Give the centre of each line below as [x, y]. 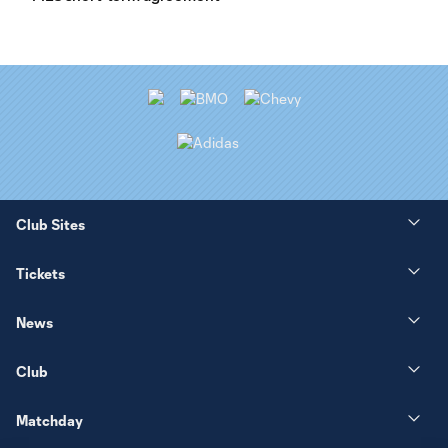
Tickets [40, 273]
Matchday [49, 420]
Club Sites [50, 224]
